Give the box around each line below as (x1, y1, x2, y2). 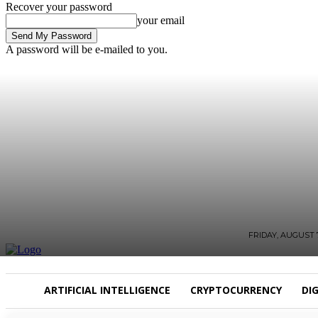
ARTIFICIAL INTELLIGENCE (44, 283, 170, 297)
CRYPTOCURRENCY (190, 283, 282, 297)
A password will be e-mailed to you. (6, 43, 168, 55)
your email (137, 14, 185, 26)
